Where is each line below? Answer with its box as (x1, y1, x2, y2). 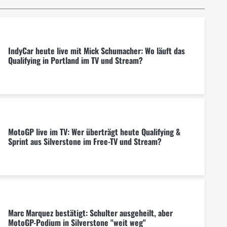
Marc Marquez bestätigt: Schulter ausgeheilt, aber (8, 206, 173, 219)
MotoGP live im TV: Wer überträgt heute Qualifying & (8, 125, 180, 138)
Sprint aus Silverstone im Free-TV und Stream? (8, 135, 162, 147)
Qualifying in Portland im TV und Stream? (8, 54, 143, 66)
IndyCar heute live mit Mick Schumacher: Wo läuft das (8, 44, 185, 57)
